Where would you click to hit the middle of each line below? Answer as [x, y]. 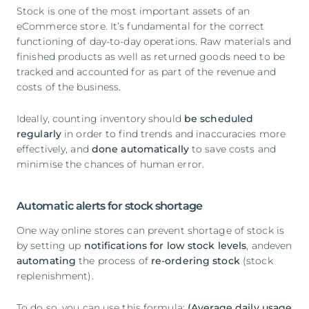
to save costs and [232, 149]
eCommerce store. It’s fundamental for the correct [141, 26]
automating [48, 260]
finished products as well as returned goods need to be [151, 56]
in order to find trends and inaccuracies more [174, 133]
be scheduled [219, 118]
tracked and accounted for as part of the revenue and [146, 71]
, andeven [269, 245]
